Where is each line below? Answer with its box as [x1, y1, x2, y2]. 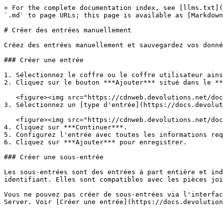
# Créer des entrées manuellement [4, 26, 131, 34]
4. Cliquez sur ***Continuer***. [4, 123, 127, 131]
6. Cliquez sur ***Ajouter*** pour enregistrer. [4, 138, 187, 146]
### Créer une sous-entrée [4, 153, 104, 161]
